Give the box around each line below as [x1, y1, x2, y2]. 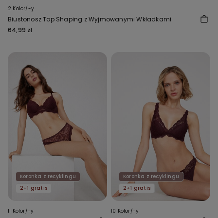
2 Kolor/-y [8, 5, 34, 13]
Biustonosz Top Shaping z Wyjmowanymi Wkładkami [8, 15, 172, 24]
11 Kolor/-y [8, 207, 34, 215]
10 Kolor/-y [111, 207, 139, 215]
